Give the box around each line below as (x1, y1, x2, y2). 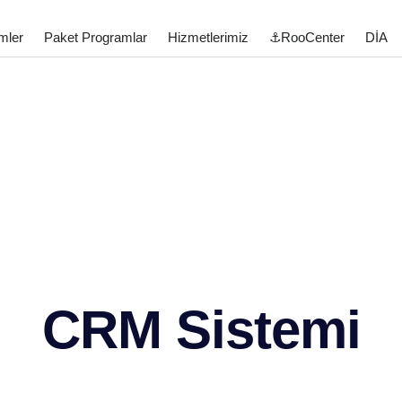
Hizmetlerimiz (167, 30, 249, 45)
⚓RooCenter (268, 30, 345, 45)
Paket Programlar (43, 30, 147, 45)
